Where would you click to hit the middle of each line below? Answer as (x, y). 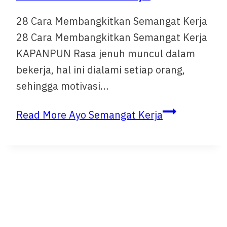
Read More (41, 115)
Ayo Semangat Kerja (115, 115)
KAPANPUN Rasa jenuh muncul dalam (106, 53)
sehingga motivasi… (62, 86)
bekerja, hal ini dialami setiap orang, (101, 69)
